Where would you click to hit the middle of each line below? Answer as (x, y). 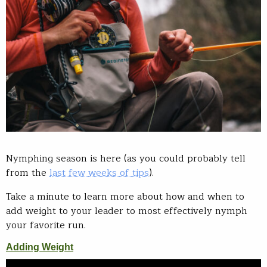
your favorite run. (46, 225)
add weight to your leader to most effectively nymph (127, 211)
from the (28, 173)
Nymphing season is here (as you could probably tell (126, 158)
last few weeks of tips (99, 173)
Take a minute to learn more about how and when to (125, 196)
